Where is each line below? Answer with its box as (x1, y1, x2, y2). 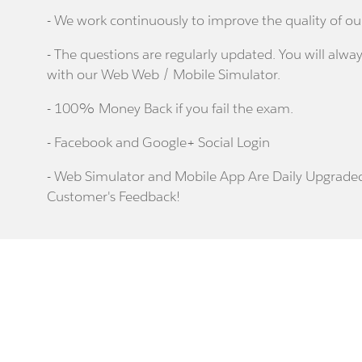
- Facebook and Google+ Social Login (47, 133, 271, 152)
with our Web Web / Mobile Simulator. (47, 65, 281, 84)
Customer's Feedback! (47, 187, 181, 206)
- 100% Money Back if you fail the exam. (47, 99, 294, 118)
